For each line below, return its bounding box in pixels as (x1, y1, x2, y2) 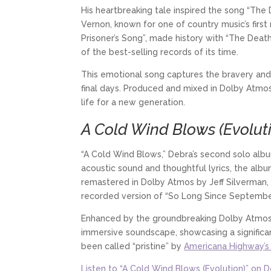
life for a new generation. (81, 97, 186, 107)
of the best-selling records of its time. (81, 47, 239, 57)
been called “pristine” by (81, 241, 184, 251)
